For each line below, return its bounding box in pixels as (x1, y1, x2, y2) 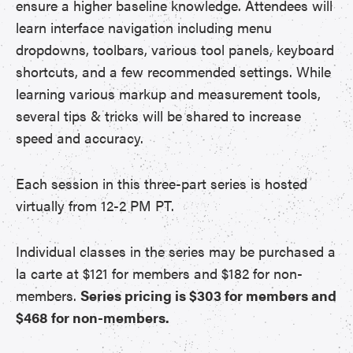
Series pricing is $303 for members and (80, 285, 336, 305)
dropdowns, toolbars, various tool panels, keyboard (16, 39, 334, 59)
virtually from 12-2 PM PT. (16, 195, 174, 215)
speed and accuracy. (16, 128, 143, 147)
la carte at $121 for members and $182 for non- (16, 263, 303, 283)
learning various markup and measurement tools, (16, 84, 321, 103)
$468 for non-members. (16, 307, 169, 327)
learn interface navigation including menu (16, 17, 272, 37)
